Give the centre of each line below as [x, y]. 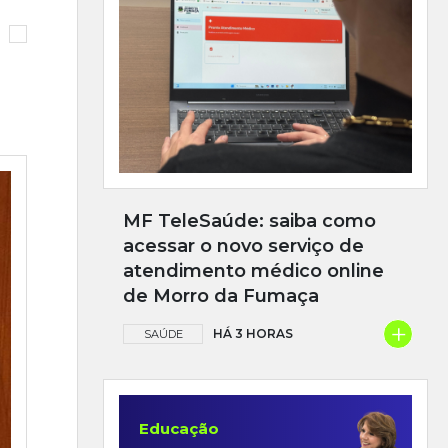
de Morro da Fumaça [221, 295]
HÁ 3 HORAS [253, 333]
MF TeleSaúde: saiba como [249, 220]
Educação [179, 428]
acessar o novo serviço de [243, 245]
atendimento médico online [253, 270]
